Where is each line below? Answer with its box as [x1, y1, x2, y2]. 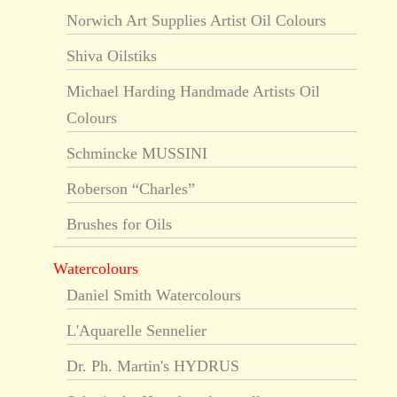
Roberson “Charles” [66, 180, 195, 198]
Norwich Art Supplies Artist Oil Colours [66, 12, 326, 30]
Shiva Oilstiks [66, 47, 157, 66]
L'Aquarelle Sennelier [66, 322, 206, 340]
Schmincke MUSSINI [66, 144, 207, 163]
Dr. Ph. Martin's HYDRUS [66, 357, 239, 376]
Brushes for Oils [66, 215, 172, 234]
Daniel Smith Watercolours [66, 286, 241, 305]
